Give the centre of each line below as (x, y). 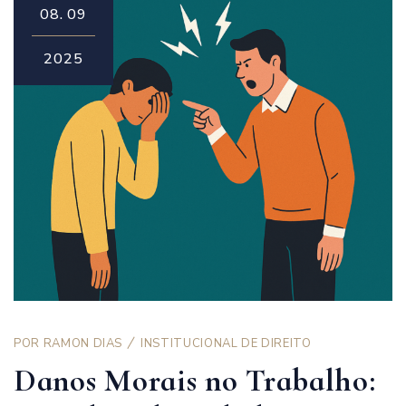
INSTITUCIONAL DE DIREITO (226, 343)
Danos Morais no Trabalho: (195, 380)
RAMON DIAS (83, 343)
